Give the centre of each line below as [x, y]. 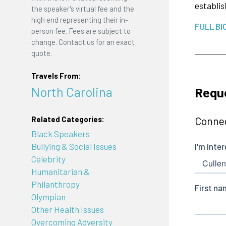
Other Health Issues [67, 210]
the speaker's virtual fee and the [82, 8]
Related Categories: [68, 119]
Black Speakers [60, 134]
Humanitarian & [60, 172]
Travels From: [56, 76]
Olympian [48, 197]
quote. [41, 53]
